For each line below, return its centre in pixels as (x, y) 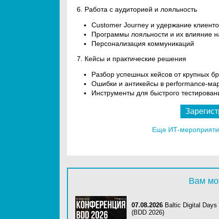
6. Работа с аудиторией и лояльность (137, 9)
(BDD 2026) (148, 212)
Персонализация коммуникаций (143, 44)
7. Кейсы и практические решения (131, 59)
